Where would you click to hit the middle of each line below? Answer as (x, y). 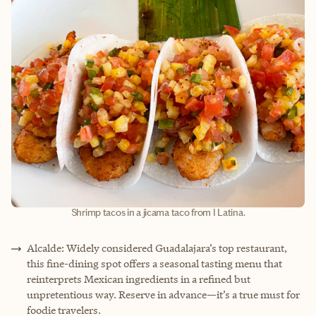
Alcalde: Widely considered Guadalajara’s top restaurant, (157, 248)
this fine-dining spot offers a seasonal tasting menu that (154, 263)
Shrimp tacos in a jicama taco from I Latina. (158, 212)
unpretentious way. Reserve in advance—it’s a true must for (163, 294)
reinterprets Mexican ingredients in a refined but (139, 279)
